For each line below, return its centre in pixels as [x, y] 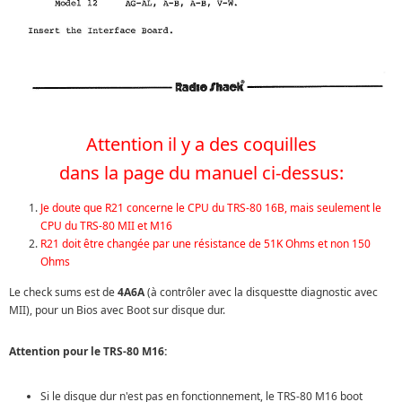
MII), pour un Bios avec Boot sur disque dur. [117, 310]
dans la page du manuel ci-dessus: [201, 172]
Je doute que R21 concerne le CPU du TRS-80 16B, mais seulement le [211, 207]
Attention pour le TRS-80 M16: [88, 351]
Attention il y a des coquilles [201, 144]
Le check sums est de [63, 292]
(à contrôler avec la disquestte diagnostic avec [261, 292]
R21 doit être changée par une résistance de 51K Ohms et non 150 [205, 243]
